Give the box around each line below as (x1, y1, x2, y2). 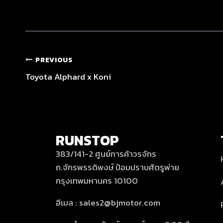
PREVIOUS (35, 54, 73, 65)
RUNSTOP (56, 130, 119, 151)
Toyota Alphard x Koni (25, 70, 111, 84)
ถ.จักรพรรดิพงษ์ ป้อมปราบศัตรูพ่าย (56, 161, 179, 174)
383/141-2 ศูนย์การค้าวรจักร (56, 147, 156, 161)
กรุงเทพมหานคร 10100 (56, 174, 138, 188)
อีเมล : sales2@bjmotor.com (56, 196, 160, 210)
